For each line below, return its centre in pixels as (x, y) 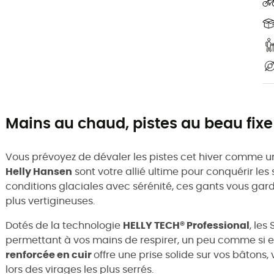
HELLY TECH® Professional (186, 226)
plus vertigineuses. (50, 202)
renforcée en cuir (50, 255)
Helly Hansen (39, 172)
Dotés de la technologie (64, 226)
